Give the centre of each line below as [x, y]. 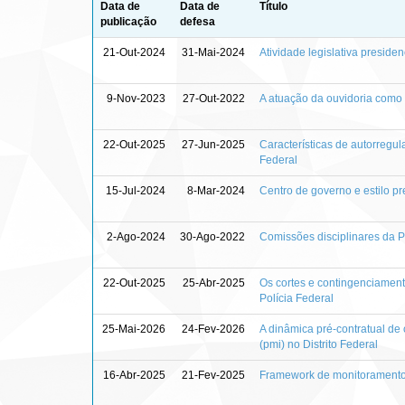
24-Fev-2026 [213, 329]
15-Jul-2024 [136, 190]
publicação [128, 21]
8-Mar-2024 [216, 190]
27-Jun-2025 [213, 144]
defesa [198, 21]
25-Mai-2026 [134, 329]
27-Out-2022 [214, 98]
